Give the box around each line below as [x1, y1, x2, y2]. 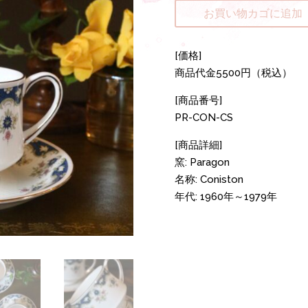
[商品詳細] [174, 139, 222, 152]
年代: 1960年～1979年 [174, 190, 277, 203]
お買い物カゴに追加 [203, 7, 302, 21]
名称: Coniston [174, 173, 243, 186]
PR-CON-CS [174, 111, 233, 124]
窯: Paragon [174, 156, 230, 169]
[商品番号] [174, 94, 222, 107]
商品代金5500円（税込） [174, 67, 292, 80]
